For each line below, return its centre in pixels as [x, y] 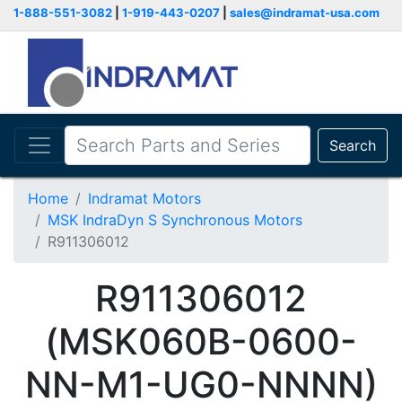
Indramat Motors [144, 198]
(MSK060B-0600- [201, 341]
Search [353, 145]
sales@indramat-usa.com [305, 13]
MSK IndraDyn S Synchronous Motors [175, 220]
